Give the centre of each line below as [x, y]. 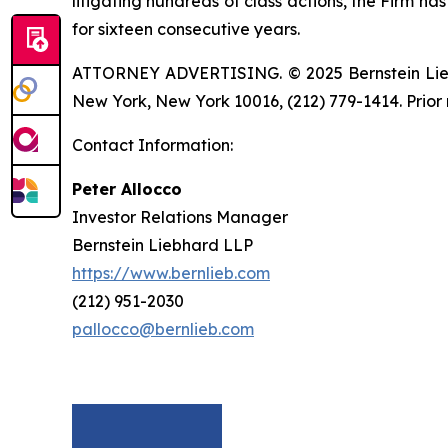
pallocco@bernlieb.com [163, 329]
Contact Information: [152, 145]
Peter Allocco [127, 189]
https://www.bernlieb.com [171, 273]
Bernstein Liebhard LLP [162, 245]
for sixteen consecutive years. [186, 29]
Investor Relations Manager [180, 217]
